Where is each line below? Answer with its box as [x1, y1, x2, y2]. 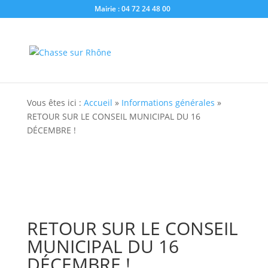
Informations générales [121, 97, 215, 108]
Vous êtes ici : [26, 97, 84, 108]
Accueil [83, 97, 112, 108]
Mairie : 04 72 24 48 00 [95, 4, 171, 14]
